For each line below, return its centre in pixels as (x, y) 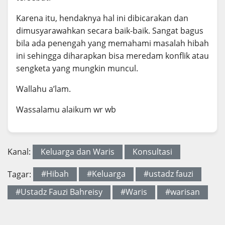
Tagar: (20, 174)
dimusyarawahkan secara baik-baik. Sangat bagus (110, 31)
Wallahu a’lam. (43, 89)
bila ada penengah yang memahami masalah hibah (113, 43)
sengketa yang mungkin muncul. (77, 69)
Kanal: (20, 152)
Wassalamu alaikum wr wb (66, 110)
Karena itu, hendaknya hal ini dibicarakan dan (102, 18)
